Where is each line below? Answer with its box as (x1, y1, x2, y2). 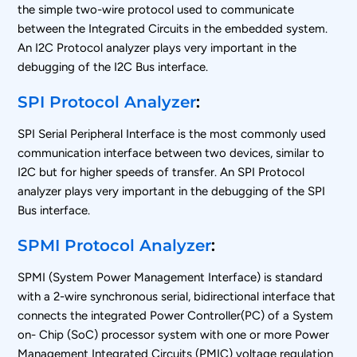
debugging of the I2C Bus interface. (18, 59, 209, 74)
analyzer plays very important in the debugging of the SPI (18, 183, 326, 198)
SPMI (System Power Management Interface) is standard (18, 269, 324, 284)
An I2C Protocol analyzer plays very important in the (18, 40, 297, 55)
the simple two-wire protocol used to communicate (18, 2, 295, 17)
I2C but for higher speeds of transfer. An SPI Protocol (18, 164, 305, 179)
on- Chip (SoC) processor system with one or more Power (18, 327, 330, 342)
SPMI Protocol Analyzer (18, 235, 212, 255)
